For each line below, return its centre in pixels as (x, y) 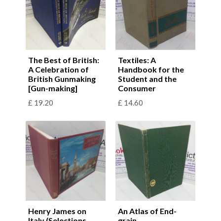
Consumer (137, 88)
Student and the (147, 78)
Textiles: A (137, 60)
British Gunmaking (62, 78)
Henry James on (57, 211)
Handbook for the (151, 69)
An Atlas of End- (147, 211)
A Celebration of (58, 69)
